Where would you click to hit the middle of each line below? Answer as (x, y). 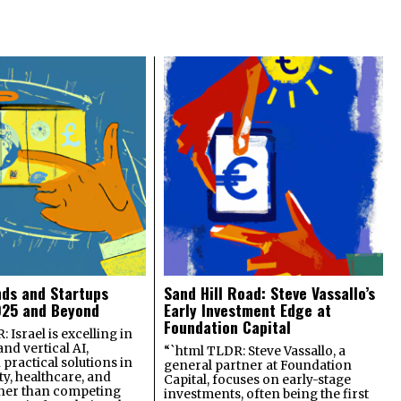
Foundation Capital (228, 326)
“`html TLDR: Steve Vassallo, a (255, 351)
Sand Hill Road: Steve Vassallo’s (270, 292)
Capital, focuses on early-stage (258, 380)
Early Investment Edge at (248, 309)
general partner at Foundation (258, 365)
